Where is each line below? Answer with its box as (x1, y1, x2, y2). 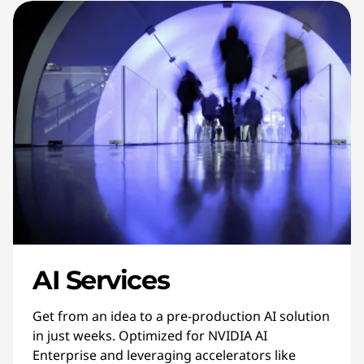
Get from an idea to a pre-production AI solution (32, 307, 330, 326)
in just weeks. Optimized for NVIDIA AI (32, 327, 267, 345)
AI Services (32, 264, 170, 297)
